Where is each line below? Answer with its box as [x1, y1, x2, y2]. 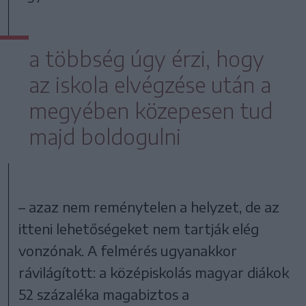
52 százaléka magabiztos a [18, 285, 190, 303]
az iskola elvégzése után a [29, 71, 271, 98]
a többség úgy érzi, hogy [29, 45, 264, 72]
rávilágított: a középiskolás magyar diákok [18, 263, 290, 281]
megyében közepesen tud [29, 97, 273, 124]
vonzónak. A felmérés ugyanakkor [18, 241, 238, 259]
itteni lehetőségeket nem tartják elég [18, 219, 260, 237]
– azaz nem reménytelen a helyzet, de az [18, 197, 280, 215]
